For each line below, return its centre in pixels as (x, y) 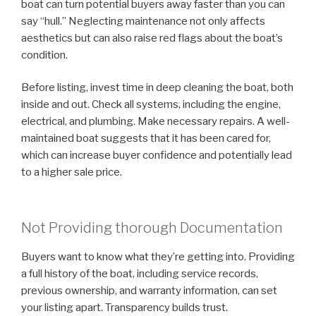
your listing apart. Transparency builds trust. (124, 307)
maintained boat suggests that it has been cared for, (146, 139)
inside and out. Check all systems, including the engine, (151, 105)
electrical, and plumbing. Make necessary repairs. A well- (156, 122)
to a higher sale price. (72, 172)
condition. (44, 55)
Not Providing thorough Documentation (152, 227)
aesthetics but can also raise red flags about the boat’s (152, 38)
